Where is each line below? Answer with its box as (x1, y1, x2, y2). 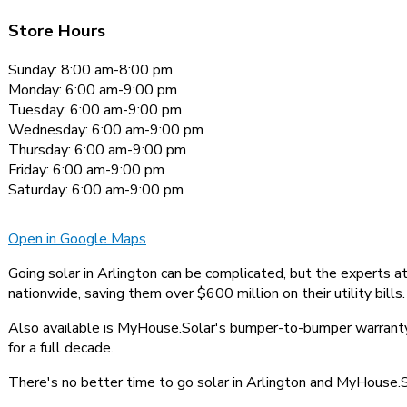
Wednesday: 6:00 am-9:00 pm (8, 119, 203, 140)
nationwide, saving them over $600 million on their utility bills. (8, 283, 405, 303)
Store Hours (8, 19, 105, 44)
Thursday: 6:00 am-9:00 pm (8, 139, 186, 160)
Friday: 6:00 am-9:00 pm (8, 159, 164, 180)
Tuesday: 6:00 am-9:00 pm (8, 99, 182, 120)
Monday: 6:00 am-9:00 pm (8, 79, 177, 100)
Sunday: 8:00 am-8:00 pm (8, 59, 173, 80)
